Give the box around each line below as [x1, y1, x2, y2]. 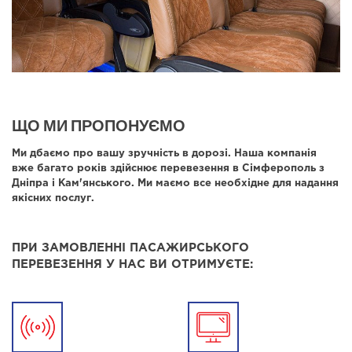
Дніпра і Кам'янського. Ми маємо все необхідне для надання [12, 178, 339, 188]
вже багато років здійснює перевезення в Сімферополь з [12, 163, 324, 173]
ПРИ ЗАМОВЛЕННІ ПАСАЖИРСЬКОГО [12, 242, 249, 253]
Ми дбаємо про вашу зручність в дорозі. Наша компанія [12, 148, 317, 158]
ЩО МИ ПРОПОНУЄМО [12, 115, 185, 134]
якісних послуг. [12, 193, 94, 203]
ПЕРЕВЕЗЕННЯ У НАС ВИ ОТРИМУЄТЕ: [12, 258, 253, 269]
